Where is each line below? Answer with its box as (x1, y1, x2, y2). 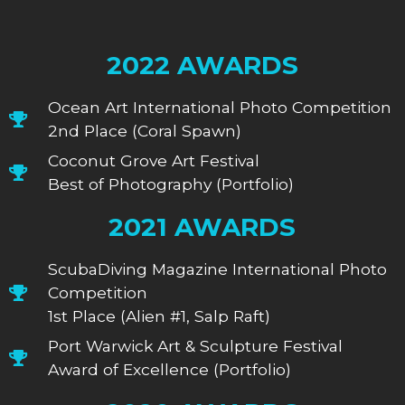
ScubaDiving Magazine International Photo (47, 259, 387, 278)
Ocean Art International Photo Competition (47, 97, 391, 117)
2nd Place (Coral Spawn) (47, 120, 241, 140)
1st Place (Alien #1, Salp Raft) (47, 306, 270, 325)
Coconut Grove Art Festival (47, 150, 259, 170)
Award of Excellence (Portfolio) (47, 359, 291, 379)
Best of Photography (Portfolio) (47, 174, 294, 193)
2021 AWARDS (108, 211, 297, 242)
